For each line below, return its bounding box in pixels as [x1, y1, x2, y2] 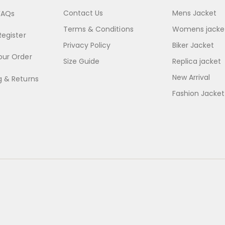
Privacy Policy [63, 40, 111, 51]
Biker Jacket [172, 40, 214, 51]
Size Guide [63, 56, 100, 67]
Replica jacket [172, 56, 221, 67]
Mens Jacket [172, 8, 217, 19]
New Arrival [172, 72, 210, 83]
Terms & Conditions [63, 24, 134, 35]
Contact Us [63, 8, 103, 19]
